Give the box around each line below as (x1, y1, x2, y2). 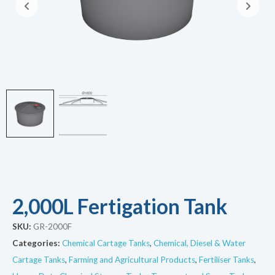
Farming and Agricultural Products (69, 254, 195, 265)
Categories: (12, 238, 60, 248)
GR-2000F (33, 221, 72, 231)
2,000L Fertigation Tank (12, 193, 227, 219)
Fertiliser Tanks (199, 254, 254, 265)
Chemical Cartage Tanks (62, 238, 150, 248)
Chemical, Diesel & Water (153, 238, 246, 248)
